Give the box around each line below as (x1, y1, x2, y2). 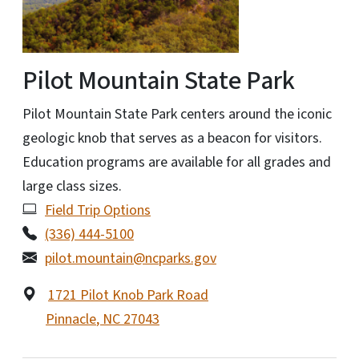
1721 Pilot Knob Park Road (48, 284, 208, 305)
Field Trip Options (45, 200, 151, 220)
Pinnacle (46, 309, 96, 329)
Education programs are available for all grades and (22, 151, 331, 172)
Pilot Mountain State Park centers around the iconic (22, 103, 332, 124)
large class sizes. (22, 175, 122, 196)
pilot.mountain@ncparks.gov (45, 248, 216, 268)
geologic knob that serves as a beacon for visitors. (22, 127, 322, 148)
